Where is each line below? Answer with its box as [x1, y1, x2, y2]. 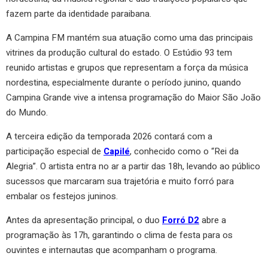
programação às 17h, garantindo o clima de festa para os [6, 228, 233, 242]
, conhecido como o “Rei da [130, 144, 239, 158]
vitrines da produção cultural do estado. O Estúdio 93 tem [6, 45, 232, 59]
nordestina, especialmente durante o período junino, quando [6, 75, 241, 89]
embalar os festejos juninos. [6, 189, 118, 203]
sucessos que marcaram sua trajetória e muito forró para [6, 174, 234, 188]
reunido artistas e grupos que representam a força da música [6, 60, 248, 74]
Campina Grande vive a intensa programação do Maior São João [6, 90, 261, 104]
